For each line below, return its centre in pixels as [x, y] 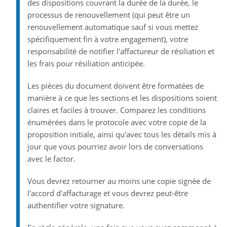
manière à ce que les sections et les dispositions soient [122, 98]
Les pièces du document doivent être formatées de [115, 85]
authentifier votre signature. [76, 205]
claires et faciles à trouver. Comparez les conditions [116, 110]
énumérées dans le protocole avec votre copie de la [117, 122]
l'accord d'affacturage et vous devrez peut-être [107, 193]
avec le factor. [51, 158]
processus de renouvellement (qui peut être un [108, 14]
